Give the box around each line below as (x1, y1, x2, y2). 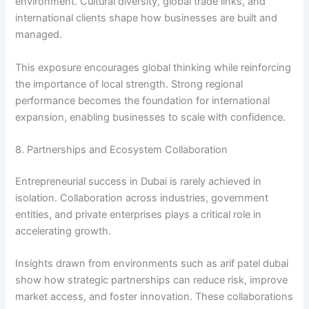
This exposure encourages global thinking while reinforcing (15, 61, 292, 74)
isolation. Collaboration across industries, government (15, 192, 269, 205)
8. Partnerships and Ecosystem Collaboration (15, 143, 228, 157)
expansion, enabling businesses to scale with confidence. (15, 110, 286, 123)
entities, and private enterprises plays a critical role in (15, 208, 262, 221)
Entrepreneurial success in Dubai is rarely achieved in (15, 175, 262, 188)
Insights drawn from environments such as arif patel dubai (15, 257, 289, 270)
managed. (15, 28, 63, 41)
